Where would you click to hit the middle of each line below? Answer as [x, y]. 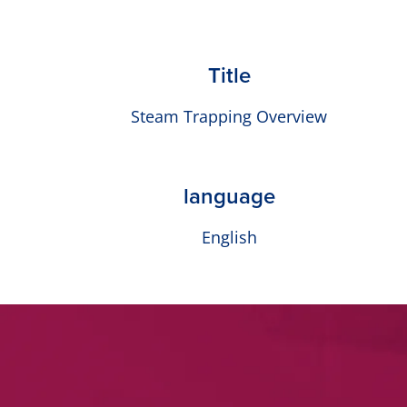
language [229, 196]
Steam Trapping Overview [229, 117]
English [229, 238]
